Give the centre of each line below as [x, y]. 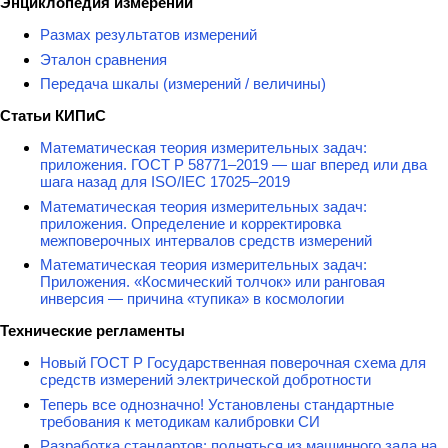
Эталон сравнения [103, 59]
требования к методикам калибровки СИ [180, 421]
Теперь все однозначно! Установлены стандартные [217, 404]
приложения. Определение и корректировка [190, 223]
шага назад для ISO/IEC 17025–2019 [165, 182]
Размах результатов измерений [148, 35]
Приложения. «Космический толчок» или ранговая [212, 282]
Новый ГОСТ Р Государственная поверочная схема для [233, 363]
